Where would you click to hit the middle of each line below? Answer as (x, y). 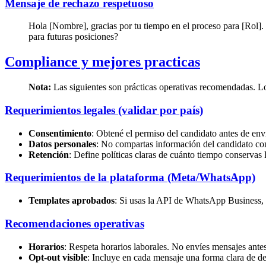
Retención (49, 154)
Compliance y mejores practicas (102, 62)
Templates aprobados (72, 201)
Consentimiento (60, 133)
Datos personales (62, 144)
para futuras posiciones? (73, 37)
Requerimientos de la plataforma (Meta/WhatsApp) (130, 178)
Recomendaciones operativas (75, 223)
